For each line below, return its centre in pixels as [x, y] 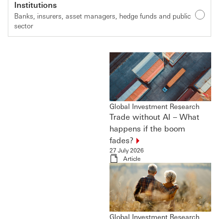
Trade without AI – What [154, 116]
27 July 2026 [127, 150]
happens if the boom [147, 128]
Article [132, 158]
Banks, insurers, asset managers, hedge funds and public [102, 15]
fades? [121, 140]
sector [24, 25]
